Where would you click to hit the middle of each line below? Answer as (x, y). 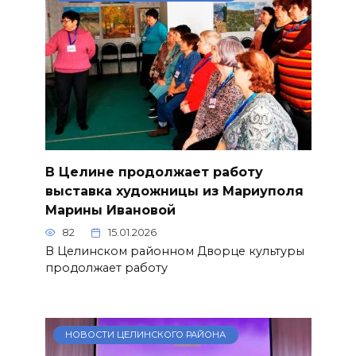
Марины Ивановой (110, 211)
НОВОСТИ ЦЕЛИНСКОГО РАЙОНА (146, 335)
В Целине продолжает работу (154, 172)
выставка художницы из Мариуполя (174, 192)
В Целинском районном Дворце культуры (174, 252)
